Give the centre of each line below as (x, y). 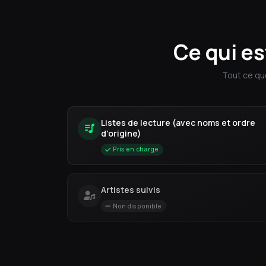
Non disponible (137, 206)
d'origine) (121, 133)
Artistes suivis (130, 189)
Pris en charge (136, 149)
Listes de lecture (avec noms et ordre (178, 122)
